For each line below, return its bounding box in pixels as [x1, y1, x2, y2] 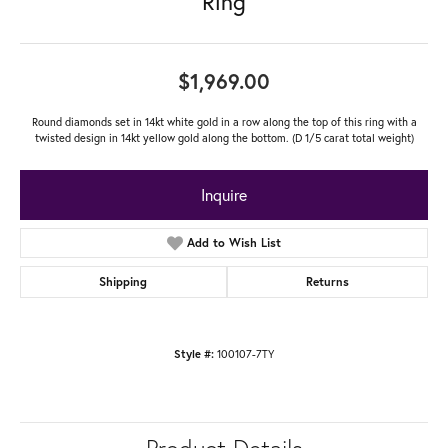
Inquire [201, 184, 247, 206]
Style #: [174, 347, 214, 362]
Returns [305, 274, 349, 290]
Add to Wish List [187, 235, 282, 251]
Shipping [99, 274, 148, 290]
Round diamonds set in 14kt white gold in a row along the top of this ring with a [31, 114, 417, 130]
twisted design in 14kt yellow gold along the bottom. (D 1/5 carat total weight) [34, 130, 414, 146]
